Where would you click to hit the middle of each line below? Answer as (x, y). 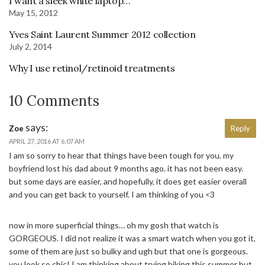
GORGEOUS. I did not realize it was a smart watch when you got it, (132, 238)
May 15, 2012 (33, 13)
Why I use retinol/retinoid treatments (92, 68)
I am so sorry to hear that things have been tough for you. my (121, 156)
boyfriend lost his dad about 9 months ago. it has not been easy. (126, 169)
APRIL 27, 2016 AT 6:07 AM (47, 141)
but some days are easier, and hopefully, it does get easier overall (128, 182)
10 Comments (54, 101)
